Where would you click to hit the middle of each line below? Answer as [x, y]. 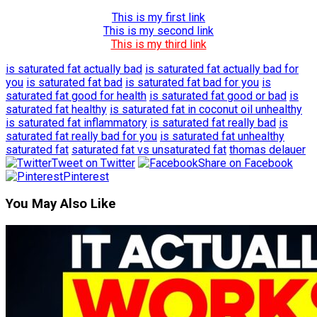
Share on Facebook [246, 163]
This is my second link [158, 30]
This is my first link [158, 17]
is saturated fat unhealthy [222, 136]
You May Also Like [61, 204]
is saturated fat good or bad [218, 96]
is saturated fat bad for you [192, 82]
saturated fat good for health [76, 96]
